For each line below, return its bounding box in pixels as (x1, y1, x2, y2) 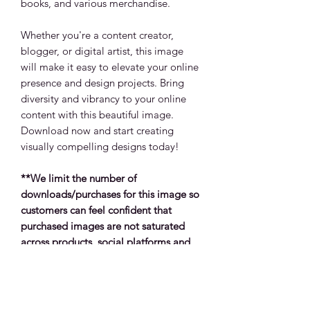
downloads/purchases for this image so (21, 188, 199, 201)
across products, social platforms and (21, 235, 190, 248)
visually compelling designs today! (21, 140, 179, 153)
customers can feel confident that (21, 203, 172, 217)
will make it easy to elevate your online (21, 60, 199, 73)
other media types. (21, 251, 107, 264)
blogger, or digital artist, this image (21, 44, 183, 57)
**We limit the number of (21, 172, 136, 185)
